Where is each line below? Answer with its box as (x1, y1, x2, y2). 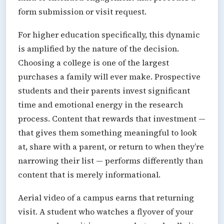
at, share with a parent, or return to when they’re (18, 140, 204, 152)
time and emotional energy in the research (18, 98, 183, 110)
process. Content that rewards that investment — (18, 112, 205, 124)
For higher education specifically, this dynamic (18, 28, 200, 40)
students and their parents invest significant (18, 84, 190, 96)
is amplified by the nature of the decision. (18, 42, 179, 54)
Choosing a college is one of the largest (18, 56, 169, 68)
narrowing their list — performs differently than (18, 154, 203, 166)
